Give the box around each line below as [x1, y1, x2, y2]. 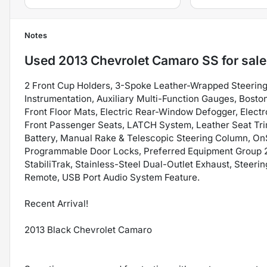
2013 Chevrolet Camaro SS [58, 53, 219, 69]
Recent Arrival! [24, 198, 88, 210]
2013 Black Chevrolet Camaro [24, 224, 152, 236]
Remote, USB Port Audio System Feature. [24, 172, 200, 184]
